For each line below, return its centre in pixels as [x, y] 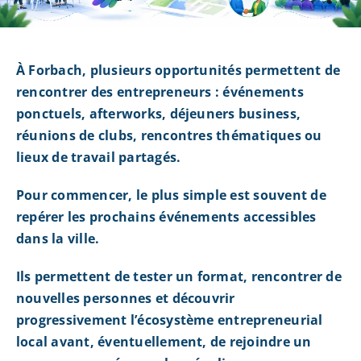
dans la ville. [58, 239]
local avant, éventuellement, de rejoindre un [164, 342]
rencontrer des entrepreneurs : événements [160, 92]
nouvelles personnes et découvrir [125, 299]
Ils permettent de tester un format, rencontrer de [178, 277]
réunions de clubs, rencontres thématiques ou [169, 136]
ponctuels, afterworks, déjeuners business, [158, 114]
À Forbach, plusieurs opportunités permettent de [178, 71]
